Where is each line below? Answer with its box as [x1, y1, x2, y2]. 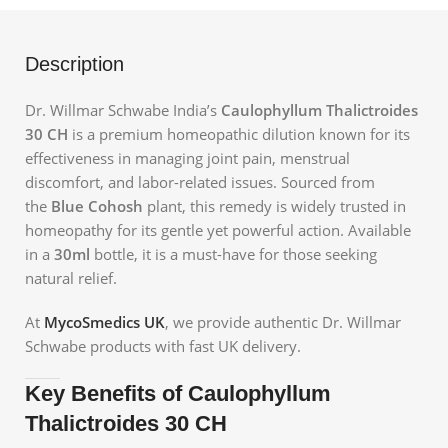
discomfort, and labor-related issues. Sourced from [25, 171, 375, 192]
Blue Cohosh [51, 195, 143, 216]
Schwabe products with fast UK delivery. [25, 335, 301, 356]
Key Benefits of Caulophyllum [25, 380, 331, 406]
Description [25, 52, 124, 75]
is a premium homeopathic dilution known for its [68, 123, 410, 144]
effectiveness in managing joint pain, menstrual [25, 147, 350, 168]
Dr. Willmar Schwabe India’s [25, 99, 221, 120]
